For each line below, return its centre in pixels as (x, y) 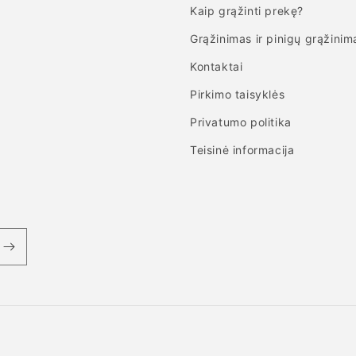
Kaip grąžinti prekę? (247, 11)
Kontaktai (217, 66)
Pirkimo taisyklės (238, 94)
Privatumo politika (241, 122)
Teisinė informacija (242, 150)
